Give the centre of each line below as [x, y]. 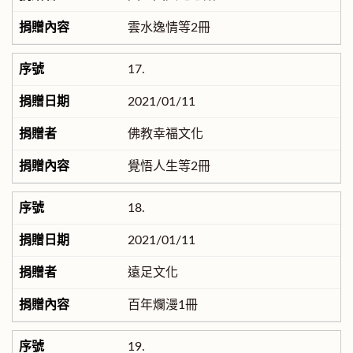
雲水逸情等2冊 [169, 28]
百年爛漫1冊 [162, 305]
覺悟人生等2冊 [169, 167]
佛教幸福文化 [165, 134]
